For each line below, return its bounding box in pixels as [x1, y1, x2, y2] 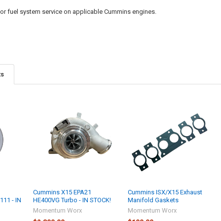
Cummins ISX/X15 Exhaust [128, 188, 203, 196]
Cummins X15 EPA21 [33, 188, 92, 196]
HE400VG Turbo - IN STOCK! [33, 196, 111, 204]
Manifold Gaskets [128, 196, 179, 204]
